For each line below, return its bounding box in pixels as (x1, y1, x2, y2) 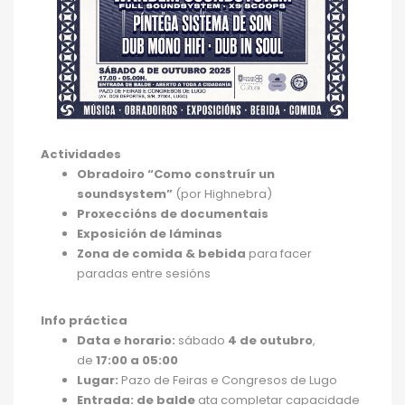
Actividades (41, 145, 121, 163)
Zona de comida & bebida (77, 244, 246, 262)
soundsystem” (77, 184, 173, 202)
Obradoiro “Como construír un (77, 165, 275, 183)
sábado (175, 331, 228, 349)
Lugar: (77, 371, 118, 389)
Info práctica (41, 311, 127, 329)
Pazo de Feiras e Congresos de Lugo (118, 371, 337, 389)
